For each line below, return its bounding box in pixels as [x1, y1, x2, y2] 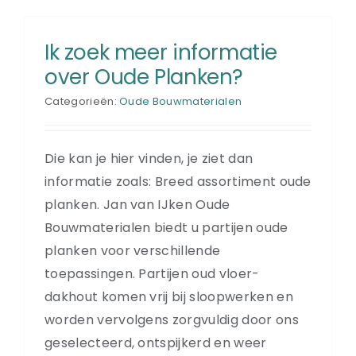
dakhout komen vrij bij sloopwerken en [44, 287, 293, 306]
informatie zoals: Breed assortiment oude [44, 172, 311, 191]
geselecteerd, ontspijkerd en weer [44, 333, 267, 352]
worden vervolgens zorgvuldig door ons [44, 310, 299, 329]
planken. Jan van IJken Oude [44, 195, 230, 214]
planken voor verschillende [44, 241, 221, 260]
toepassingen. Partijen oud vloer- [44, 264, 260, 283]
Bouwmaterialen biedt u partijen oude [44, 218, 288, 237]
